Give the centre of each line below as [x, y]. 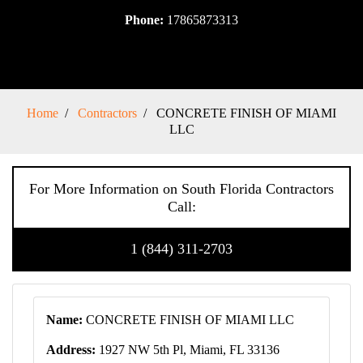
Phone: [146, 20]
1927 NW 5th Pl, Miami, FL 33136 [188, 350]
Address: [71, 350]
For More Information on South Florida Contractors [181, 189]
